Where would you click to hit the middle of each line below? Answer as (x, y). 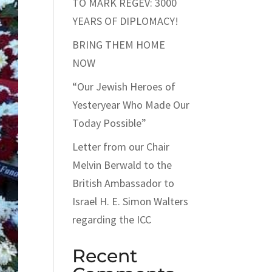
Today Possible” (110, 123)
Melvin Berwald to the (122, 165)
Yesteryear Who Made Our (131, 105)
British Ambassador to (124, 183)
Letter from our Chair (121, 147)
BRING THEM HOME (119, 45)
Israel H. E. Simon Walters (131, 201)
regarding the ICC (112, 219)
